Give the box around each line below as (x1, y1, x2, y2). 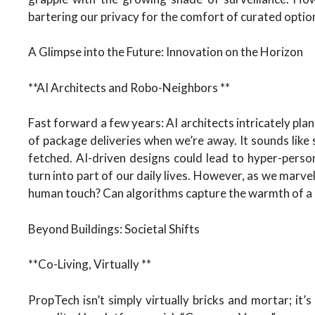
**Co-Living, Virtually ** (28, 257, 151, 271)
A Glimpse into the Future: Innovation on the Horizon (28, 44, 303, 59)
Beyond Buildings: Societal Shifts (28, 221, 200, 236)
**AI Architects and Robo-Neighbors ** (28, 79, 230, 95)
